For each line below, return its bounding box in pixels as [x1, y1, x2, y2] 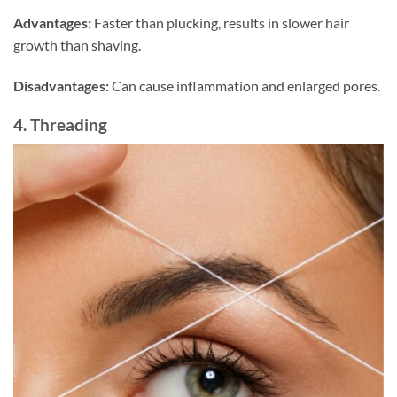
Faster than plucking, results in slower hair [91, 13, 349, 31]
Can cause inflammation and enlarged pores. [109, 76, 380, 94]
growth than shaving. [13, 35, 141, 53]
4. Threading [13, 114, 107, 136]
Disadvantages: [13, 76, 109, 94]
